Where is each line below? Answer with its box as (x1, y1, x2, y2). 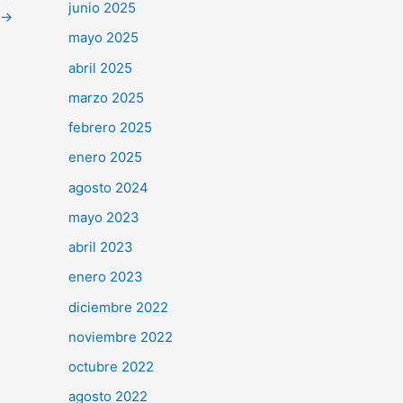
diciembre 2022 (68, 298, 168, 316)
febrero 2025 (68, 119, 152, 137)
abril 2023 (68, 238, 133, 256)
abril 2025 (68, 58, 132, 76)
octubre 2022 (68, 358, 154, 376)
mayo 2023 (68, 208, 139, 226)
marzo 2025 (68, 88, 144, 106)
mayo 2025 (68, 29, 139, 47)
